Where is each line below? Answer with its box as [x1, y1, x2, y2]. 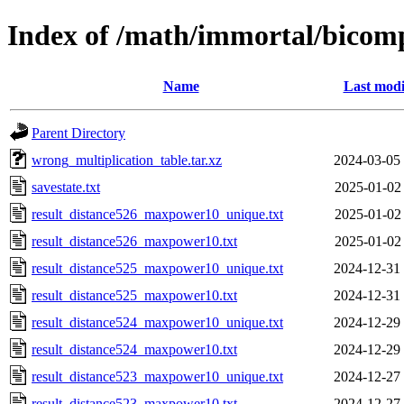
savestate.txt [32, 179, 100, 195]
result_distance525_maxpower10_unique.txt [32, 260, 283, 276]
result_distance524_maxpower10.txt [32, 341, 237, 357]
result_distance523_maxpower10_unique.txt [32, 368, 283, 384]
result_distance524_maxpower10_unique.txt [32, 314, 283, 330]
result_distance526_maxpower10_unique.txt [32, 206, 283, 222]
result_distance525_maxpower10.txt [32, 287, 237, 303]
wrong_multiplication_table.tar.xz [32, 151, 222, 168]
